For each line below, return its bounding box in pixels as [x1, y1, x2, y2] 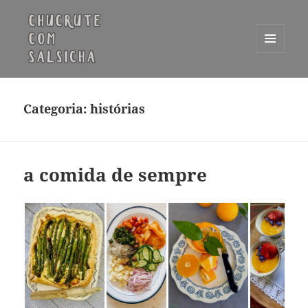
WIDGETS [256, 76, 295, 87]
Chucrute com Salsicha [23, 75, 194, 96]
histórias [90, 100, 146, 118]
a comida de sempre [23, 162, 208, 188]
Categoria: [23, 100, 91, 118]
